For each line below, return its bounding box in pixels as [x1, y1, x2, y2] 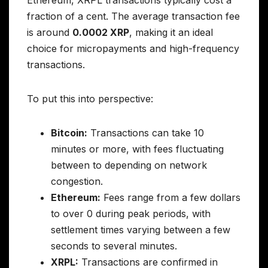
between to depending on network [51, 159, 207, 172]
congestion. [51, 175, 103, 188]
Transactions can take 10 [87, 127, 204, 139]
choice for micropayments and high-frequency [27, 42, 239, 55]
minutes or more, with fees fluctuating [51, 143, 224, 156]
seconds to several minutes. [51, 240, 177, 252]
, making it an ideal [129, 26, 213, 39]
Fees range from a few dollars [100, 191, 240, 204]
